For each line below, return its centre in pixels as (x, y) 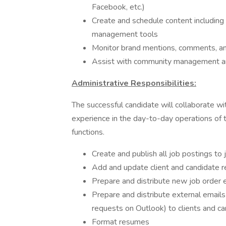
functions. (88, 132)
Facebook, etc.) (118, 7)
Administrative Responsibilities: (134, 83)
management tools (125, 34)
